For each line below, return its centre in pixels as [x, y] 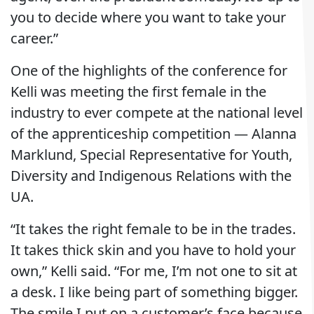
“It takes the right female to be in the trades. [153, 229]
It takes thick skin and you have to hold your [153, 250]
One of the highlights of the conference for [149, 70]
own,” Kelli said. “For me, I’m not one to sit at [154, 271]
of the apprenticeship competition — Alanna [153, 134]
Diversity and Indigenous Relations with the [151, 176]
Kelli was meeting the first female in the [138, 91]
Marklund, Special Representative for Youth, [151, 155]
